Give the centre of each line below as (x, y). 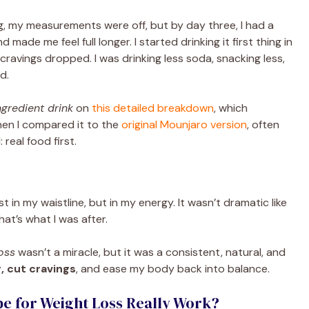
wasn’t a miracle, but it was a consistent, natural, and (150, 252)
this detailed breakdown (153, 108)
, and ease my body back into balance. (173, 268)
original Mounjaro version (184, 124)
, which (231, 108)
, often (263, 124)
